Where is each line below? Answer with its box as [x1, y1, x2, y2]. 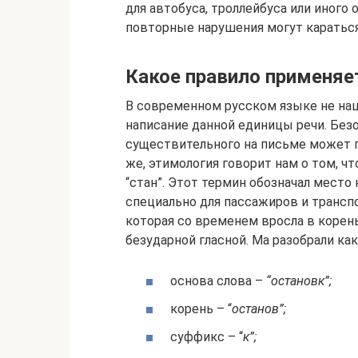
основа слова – [170, 272, 266, 288]
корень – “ [170, 301, 232, 317]
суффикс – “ [170, 329, 243, 345]
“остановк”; [266, 272, 332, 288]
